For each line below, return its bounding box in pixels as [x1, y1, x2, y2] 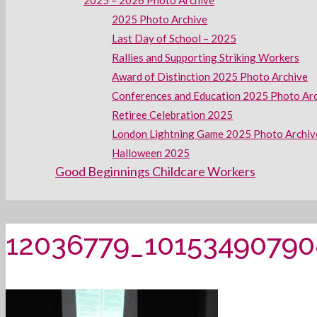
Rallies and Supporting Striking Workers [112, 51, 299, 64]
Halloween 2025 [112, 146, 190, 159]
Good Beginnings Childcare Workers [55, 163, 255, 179]
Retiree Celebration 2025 [112, 108, 233, 121]
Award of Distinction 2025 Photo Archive [112, 70, 308, 83]
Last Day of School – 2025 [112, 32, 236, 45]
